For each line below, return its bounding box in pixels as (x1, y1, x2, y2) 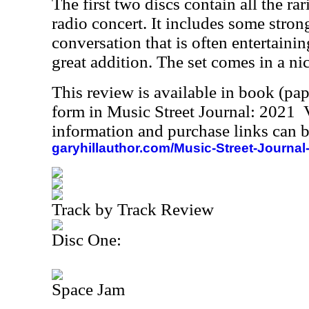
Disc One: (52, 230, 121, 249)
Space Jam (52, 280, 125, 299)
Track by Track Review (52, 200, 214, 219)
